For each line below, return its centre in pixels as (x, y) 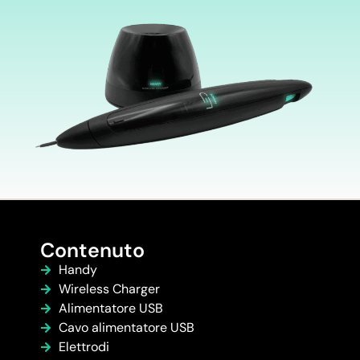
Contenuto (92, 251)
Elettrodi (84, 347)
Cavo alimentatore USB (126, 328)
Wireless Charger (109, 289)
